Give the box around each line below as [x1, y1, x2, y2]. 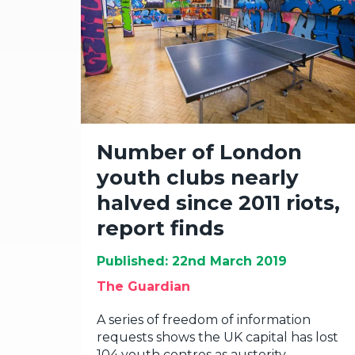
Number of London [97, 139, 302, 165]
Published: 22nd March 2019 [97, 254, 287, 269]
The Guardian [97, 279, 190, 294]
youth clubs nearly [97, 165, 299, 190]
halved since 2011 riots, [97, 190, 340, 216]
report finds [97, 216, 224, 241]
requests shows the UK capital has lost [97, 330, 338, 345]
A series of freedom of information [97, 312, 311, 327]
